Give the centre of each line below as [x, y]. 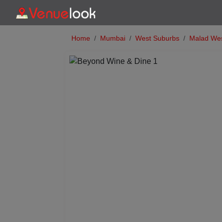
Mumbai [113, 38]
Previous [108, 146]
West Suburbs [157, 38]
